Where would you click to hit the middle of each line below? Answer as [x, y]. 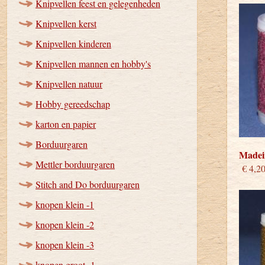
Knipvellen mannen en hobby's [93, 64]
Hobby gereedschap [73, 104]
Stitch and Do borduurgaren [88, 184]
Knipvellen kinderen [73, 43]
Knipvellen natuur [69, 84]
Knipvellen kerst [66, 23]
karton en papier [66, 124]
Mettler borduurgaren [75, 164]
